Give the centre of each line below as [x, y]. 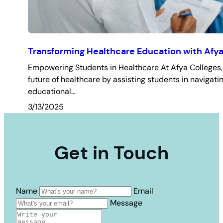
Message [126, 203]
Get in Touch [111, 153]
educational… [52, 92]
